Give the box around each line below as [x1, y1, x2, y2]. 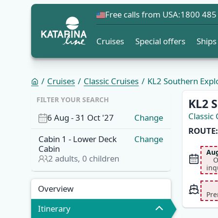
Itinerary [38, 203, 71, 215]
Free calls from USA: [105, 9, 181, 20]
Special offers [135, 36, 186, 47]
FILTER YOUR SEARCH [36, 95, 109, 105]
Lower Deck [73, 133, 117, 145]
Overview [38, 183, 73, 195]
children [87, 153, 120, 164]
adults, [53, 153, 83, 164]
